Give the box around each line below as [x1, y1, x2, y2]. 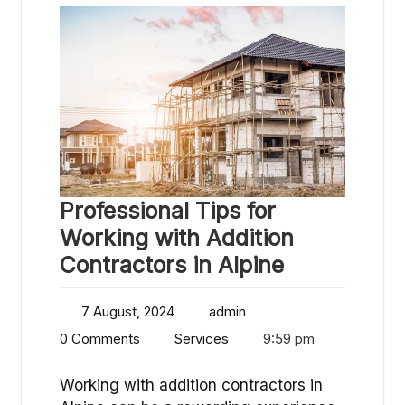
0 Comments [60, 329, 140, 347]
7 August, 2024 [81, 302, 174, 320]
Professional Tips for [60, 196, 276, 224]
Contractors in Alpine [60, 250, 284, 278]
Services [174, 329, 229, 347]
